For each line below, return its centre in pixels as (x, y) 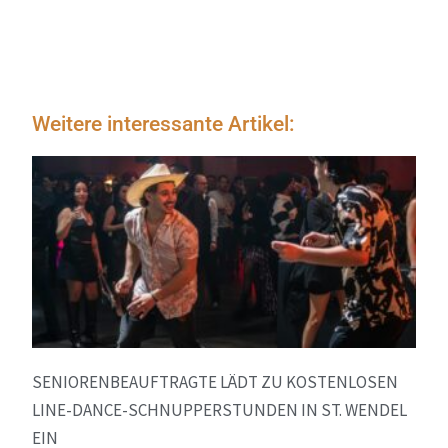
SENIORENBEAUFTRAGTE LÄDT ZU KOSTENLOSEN (215, 381)
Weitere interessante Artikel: (164, 123)
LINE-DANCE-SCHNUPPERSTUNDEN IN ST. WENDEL (220, 409)
